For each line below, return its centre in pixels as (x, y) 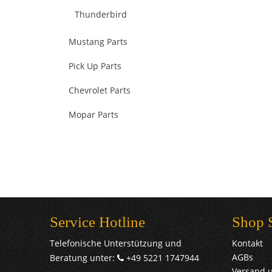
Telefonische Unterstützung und (116, 243)
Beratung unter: (83, 258)
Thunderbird (101, 14)
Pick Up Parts (95, 66)
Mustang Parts (98, 42)
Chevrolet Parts (100, 90)
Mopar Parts (93, 114)
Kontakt (247, 243)
